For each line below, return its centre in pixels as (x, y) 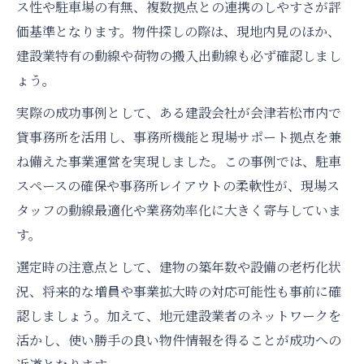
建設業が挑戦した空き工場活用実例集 (184, 59)
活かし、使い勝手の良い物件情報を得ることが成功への (179, 340)
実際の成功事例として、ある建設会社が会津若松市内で (179, 113)
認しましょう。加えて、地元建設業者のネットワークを (179, 316)
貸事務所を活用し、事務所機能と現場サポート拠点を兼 (179, 137)
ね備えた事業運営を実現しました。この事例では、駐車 (179, 162)
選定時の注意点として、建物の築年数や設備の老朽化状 (179, 267)
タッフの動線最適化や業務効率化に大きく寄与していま (179, 210)
